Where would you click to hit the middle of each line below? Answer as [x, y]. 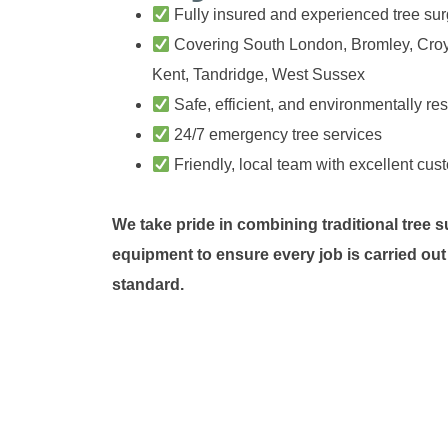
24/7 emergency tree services [276, 135]
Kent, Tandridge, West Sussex [258, 75]
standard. [148, 285]
